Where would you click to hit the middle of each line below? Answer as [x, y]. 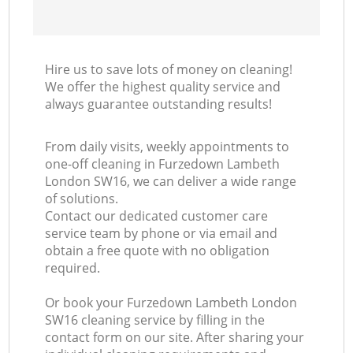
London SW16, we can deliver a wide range [171, 182]
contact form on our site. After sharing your [175, 338]
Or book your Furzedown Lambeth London [171, 303]
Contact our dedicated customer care [157, 216]
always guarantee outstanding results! [159, 104]
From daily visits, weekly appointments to [167, 147]
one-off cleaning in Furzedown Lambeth [163, 164]
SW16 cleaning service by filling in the [155, 320]
